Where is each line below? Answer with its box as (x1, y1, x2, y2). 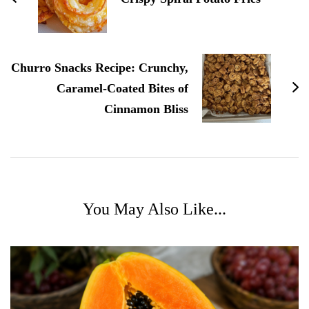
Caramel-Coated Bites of (57, 81, 188, 95)
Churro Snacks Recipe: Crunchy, (11, 60, 188, 74)
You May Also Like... (83, 199, 226, 218)
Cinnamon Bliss (104, 101, 188, 116)
